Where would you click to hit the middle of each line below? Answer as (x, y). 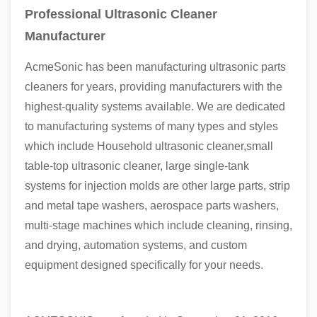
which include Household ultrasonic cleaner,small (149, 146)
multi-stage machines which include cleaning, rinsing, (158, 225)
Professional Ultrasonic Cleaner (121, 14)
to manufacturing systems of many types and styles (151, 126)
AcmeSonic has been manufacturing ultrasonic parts (155, 67)
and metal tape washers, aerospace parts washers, (152, 206)
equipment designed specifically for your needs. (144, 265)
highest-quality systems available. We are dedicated (155, 106)
